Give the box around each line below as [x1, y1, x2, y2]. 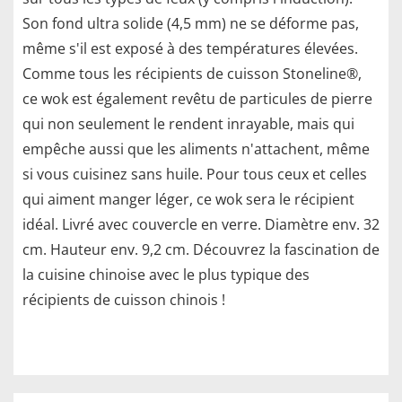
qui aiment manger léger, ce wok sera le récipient [22, 189, 354, 210]
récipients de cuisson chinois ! [22, 290, 225, 310]
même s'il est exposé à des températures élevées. [22, 39, 358, 59]
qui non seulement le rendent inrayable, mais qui [22, 114, 354, 135]
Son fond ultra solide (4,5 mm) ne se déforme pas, [22, 13, 359, 34]
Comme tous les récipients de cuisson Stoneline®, [22, 64, 362, 84]
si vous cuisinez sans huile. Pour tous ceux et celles [22, 164, 367, 185]
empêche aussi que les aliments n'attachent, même [22, 139, 370, 160]
